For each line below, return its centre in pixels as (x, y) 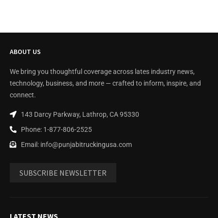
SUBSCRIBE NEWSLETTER (63, 173)
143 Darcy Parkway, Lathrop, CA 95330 (80, 114)
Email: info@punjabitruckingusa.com (76, 144)
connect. (23, 95)
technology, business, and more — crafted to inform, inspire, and (105, 83)
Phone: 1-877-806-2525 (56, 129)
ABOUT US (25, 51)
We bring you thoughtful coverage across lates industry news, (102, 71)
